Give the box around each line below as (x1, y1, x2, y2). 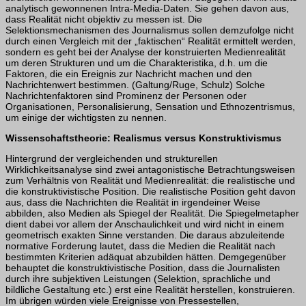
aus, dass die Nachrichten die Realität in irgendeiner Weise (5, 197, 260, 208)
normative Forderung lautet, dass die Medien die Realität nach (5, 240, 275, 252)
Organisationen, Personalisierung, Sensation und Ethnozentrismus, (5, 101, 295, 113)
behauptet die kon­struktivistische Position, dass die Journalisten (5, 262, 280, 274)
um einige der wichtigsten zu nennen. (5, 112, 167, 124)
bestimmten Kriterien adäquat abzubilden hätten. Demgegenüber (5, 251, 286, 263)
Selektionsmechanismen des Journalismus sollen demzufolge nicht (5, 25, 294, 36)
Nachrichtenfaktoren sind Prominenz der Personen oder (5, 90, 247, 102)
